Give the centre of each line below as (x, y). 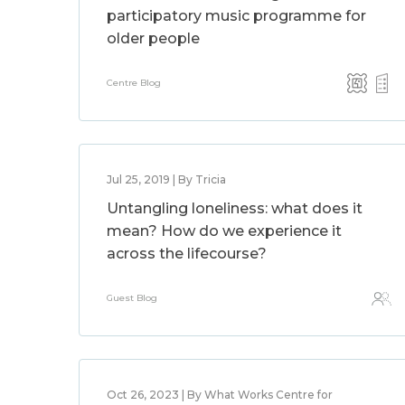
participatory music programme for (236, 16)
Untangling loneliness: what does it (235, 208)
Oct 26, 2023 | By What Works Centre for (220, 395)
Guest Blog (132, 298)
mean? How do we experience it (224, 231)
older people (153, 38)
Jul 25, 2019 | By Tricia (166, 179)
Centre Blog (134, 83)
